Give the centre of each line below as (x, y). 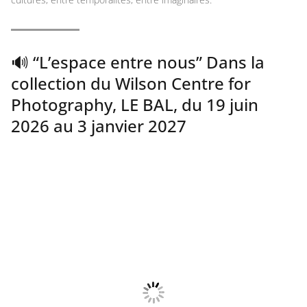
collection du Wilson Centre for (131, 83)
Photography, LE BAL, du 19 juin (135, 105)
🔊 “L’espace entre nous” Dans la (138, 62)
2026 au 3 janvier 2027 (99, 126)
